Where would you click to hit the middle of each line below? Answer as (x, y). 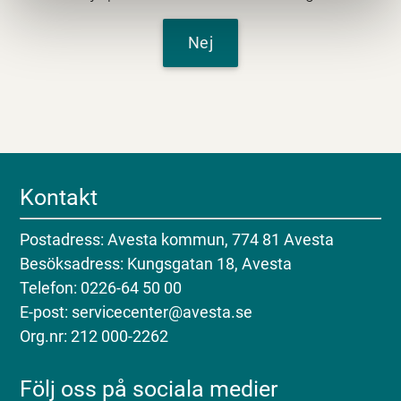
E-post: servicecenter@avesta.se (137, 311)
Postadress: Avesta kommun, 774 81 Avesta (177, 239)
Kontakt (59, 197)
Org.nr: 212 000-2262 (94, 336)
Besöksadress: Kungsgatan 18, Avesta (156, 263)
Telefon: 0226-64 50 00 (101, 287)
